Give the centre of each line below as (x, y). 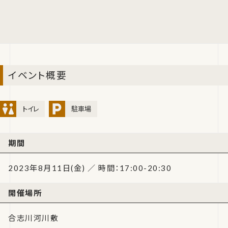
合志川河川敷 (34, 218)
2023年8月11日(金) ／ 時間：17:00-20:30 (90, 168)
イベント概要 (38, 75)
